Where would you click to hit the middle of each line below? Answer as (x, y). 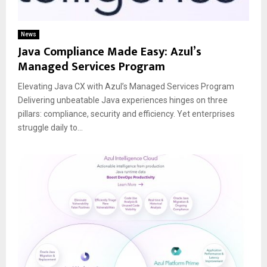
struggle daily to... (50, 128)
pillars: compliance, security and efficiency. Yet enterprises (126, 114)
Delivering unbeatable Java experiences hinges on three (123, 100)
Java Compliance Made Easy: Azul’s (110, 52)
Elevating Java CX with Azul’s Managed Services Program (126, 87)
